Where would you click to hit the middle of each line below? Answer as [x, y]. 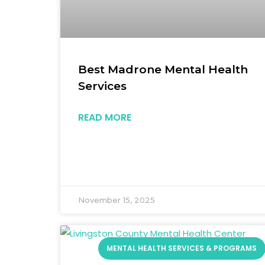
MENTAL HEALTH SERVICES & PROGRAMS [182, 248]
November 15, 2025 [117, 200]
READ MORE [105, 117]
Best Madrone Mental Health [163, 69]
